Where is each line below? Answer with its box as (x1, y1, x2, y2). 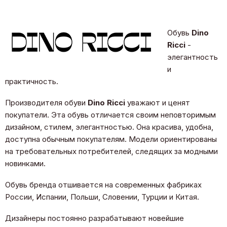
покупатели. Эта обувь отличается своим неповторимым (5, 109, 216, 120)
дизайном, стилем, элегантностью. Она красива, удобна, (5, 122, 213, 132)
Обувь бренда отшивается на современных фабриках (5, 179, 202, 190)
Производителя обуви (5, 97, 88, 107)
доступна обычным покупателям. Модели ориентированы (5, 134, 217, 144)
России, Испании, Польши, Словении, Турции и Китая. (5, 192, 199, 202)
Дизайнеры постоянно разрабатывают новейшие (5, 213, 184, 223)
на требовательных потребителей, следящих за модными (5, 146, 218, 156)
